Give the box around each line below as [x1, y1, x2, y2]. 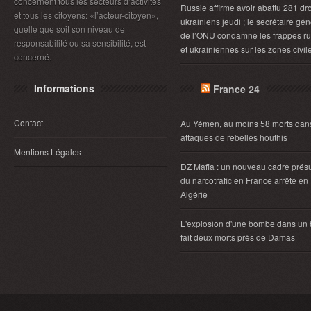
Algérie [180, 188, 208, 200]
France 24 [213, 82, 260, 96]
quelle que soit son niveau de [14, 23, 125, 35]
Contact [14, 117, 43, 128]
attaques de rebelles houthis [180, 131, 287, 143]
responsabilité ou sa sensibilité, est [14, 37, 146, 49]
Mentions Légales [14, 146, 81, 158]
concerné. [14, 51, 51, 62]
